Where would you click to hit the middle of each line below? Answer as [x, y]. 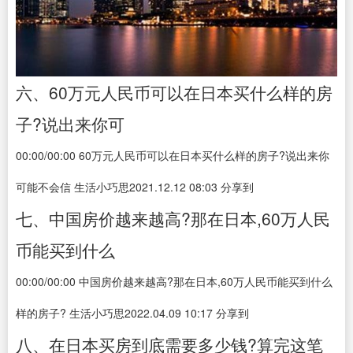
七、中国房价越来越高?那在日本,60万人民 [173, 218]
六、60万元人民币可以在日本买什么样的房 [174, 92]
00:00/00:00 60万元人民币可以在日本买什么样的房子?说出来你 [173, 155]
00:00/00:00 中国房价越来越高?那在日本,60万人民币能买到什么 [174, 281]
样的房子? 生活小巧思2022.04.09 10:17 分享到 [132, 313]
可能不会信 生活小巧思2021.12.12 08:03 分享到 [135, 187]
